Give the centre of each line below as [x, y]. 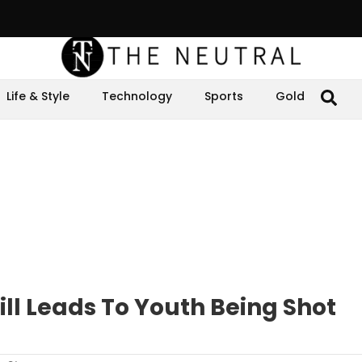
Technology [137, 96]
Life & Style [38, 96]
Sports [224, 96]
